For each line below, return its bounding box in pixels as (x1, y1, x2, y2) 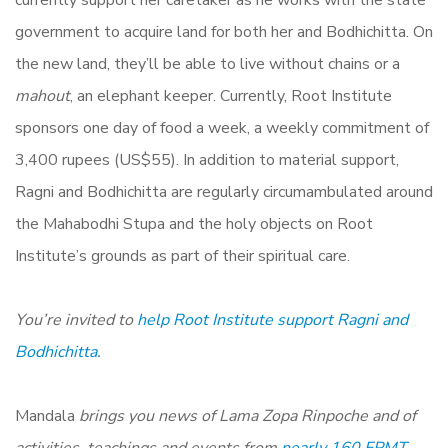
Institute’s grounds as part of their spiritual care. (15, 245, 350, 268)
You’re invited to (15, 309, 137, 332)
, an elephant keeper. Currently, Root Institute (70, 85, 392, 108)
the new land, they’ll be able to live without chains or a (15, 53, 400, 76)
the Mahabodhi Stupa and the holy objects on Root (15, 213, 373, 236)
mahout (15, 85, 70, 108)
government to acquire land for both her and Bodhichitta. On (15, 21, 433, 44)
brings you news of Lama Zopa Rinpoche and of (79, 405, 416, 428)
